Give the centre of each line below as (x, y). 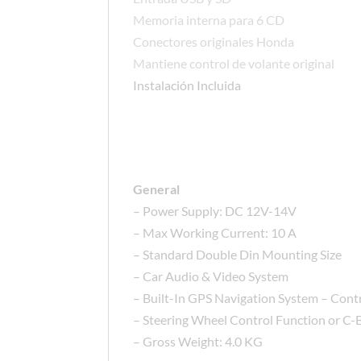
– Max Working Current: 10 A (215, 233)
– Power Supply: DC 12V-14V (215, 211)
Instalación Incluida (187, 85)
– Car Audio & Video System (211, 276)
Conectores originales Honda (214, 42)
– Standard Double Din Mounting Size (238, 255)
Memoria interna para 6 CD (209, 20)
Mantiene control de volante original (234, 64)
